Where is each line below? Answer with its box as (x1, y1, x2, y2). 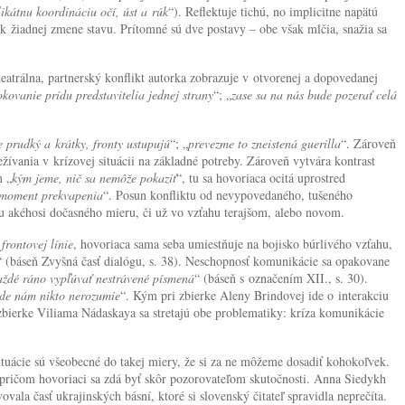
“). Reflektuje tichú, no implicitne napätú (168, 2, 378, 20)
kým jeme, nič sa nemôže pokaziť (12, 168, 176, 186)
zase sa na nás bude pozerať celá (231, 85, 397, 103)
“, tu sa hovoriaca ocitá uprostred (176, 168, 345, 186)
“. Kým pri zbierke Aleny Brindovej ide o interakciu (120, 286, 389, 304)
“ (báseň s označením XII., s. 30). (194, 268, 368, 287)
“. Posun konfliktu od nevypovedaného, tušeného (103, 185, 353, 203)
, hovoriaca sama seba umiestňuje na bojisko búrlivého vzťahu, (73, 234, 392, 252)
